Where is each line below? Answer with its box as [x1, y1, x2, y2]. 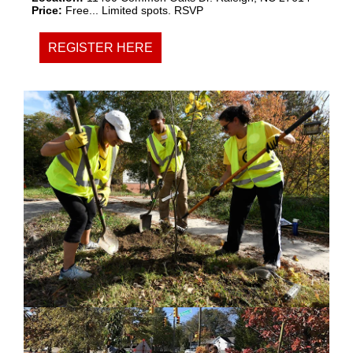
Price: [32, 4, 62, 17]
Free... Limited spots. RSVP [62, 4, 203, 17]
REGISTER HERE [48, 41, 153, 55]
